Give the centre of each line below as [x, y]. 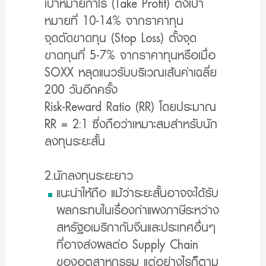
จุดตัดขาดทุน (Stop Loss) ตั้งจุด [121, 38]
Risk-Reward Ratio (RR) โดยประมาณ [130, 107]
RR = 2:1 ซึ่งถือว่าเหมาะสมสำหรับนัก [131, 124]
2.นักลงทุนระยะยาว [89, 176]
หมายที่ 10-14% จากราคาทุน [114, 21]
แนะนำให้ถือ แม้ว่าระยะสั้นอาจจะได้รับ [137, 193]
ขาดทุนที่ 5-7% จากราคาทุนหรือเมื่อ [130, 56]
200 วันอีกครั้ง [81, 90]
